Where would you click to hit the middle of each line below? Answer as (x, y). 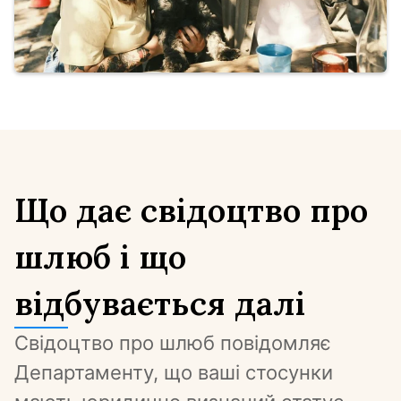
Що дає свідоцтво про (191, 210)
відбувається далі (160, 303)
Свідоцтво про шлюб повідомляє (173, 343)
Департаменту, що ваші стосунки (174, 372)
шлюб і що (100, 256)
